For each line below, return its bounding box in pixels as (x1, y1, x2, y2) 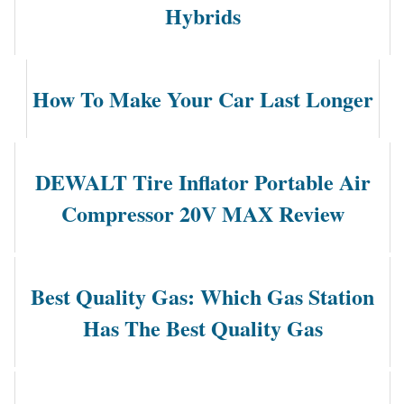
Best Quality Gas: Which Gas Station (31, 280, 374, 312)
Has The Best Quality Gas (82, 311, 323, 344)
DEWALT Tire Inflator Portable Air (34, 165, 371, 197)
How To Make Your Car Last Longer (32, 83, 373, 115)
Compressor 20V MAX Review (60, 197, 344, 229)
